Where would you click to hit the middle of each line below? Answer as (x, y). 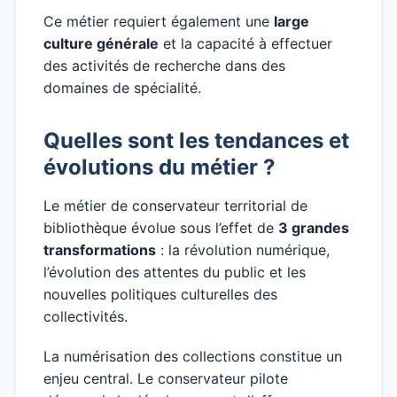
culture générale (101, 43)
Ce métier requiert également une (159, 21)
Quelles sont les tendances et (196, 140)
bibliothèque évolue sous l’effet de (161, 228)
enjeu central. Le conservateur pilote (166, 378)
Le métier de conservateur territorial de (175, 206)
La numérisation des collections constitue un (193, 356)
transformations (100, 250)
